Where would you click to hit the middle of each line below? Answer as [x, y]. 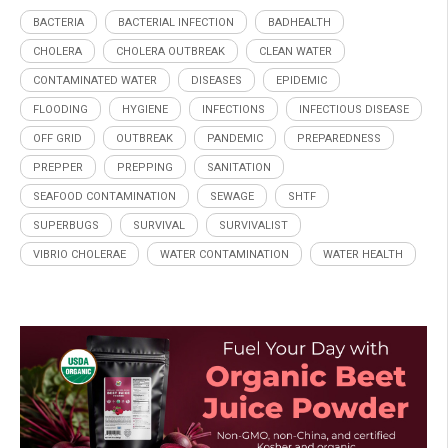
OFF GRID [57, 139]
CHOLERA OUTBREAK [170, 52]
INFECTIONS [233, 110]
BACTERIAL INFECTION [176, 23]
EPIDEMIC [301, 81]
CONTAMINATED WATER [95, 81]
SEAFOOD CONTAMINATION [104, 197]
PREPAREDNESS [339, 139]
